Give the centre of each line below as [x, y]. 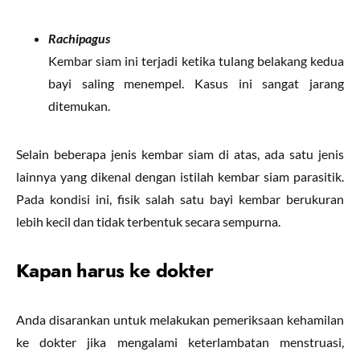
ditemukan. [79, 106]
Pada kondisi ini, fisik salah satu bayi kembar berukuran [180, 199]
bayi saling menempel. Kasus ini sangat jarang [196, 83]
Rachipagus [79, 38]
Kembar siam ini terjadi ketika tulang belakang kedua [196, 61]
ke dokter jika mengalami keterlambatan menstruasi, [180, 342]
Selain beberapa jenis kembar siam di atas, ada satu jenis [180, 154]
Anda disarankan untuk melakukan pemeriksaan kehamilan [180, 319]
